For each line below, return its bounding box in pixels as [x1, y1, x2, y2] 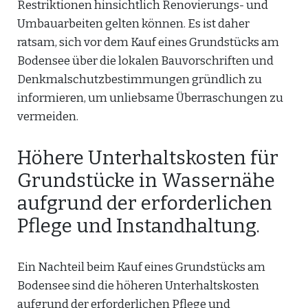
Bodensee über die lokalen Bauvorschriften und [17, 54, 274, 68]
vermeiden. [17, 109, 78, 124]
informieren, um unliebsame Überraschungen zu [17, 91, 283, 105]
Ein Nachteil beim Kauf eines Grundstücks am [17, 260, 265, 274]
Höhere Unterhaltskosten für [17, 146, 278, 169]
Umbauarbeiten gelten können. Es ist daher [17, 16, 250, 31]
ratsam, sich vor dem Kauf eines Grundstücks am [17, 35, 279, 49]
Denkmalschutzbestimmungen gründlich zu [17, 72, 262, 87]
